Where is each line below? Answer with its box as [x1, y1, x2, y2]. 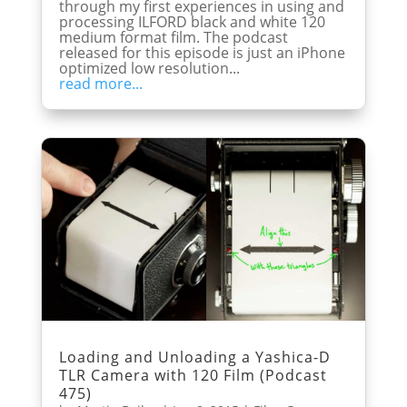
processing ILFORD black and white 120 [58, 12, 325, 33]
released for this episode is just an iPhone [58, 43, 345, 64]
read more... [58, 74, 143, 94]
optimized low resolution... [58, 58, 240, 79]
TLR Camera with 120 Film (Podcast [58, 364, 327, 385]
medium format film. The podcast [58, 27, 288, 48]
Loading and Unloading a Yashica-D [58, 346, 331, 367]
